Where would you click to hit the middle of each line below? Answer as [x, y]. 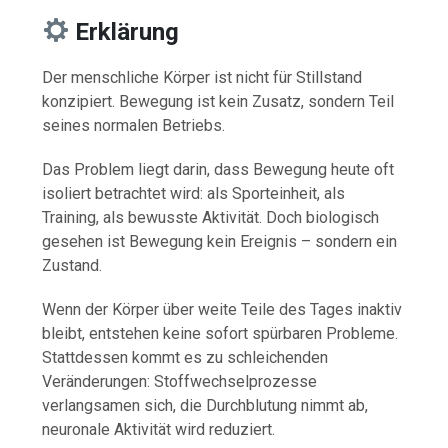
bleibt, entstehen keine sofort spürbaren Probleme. [220, 333]
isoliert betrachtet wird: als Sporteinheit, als [194, 193]
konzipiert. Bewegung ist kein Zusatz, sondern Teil [218, 101]
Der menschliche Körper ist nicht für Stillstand [202, 77]
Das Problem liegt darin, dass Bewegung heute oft [218, 169]
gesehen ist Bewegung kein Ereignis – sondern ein [220, 241]
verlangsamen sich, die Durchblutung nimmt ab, [205, 405]
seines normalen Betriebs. [134, 125]
